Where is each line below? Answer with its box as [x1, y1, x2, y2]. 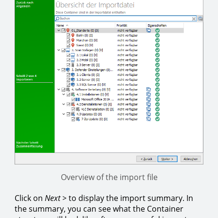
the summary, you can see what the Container [15, 203, 183, 214]
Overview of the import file [60, 171, 158, 182]
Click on [15, 192, 45, 203]
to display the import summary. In [69, 192, 193, 203]
